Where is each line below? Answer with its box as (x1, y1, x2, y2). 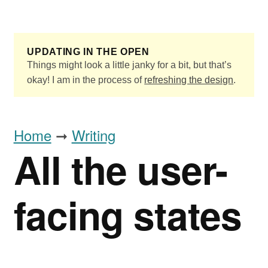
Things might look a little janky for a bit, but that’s (27, 60, 232, 71)
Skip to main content (13, 13, 142, 35)
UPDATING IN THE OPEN (27, 47, 150, 57)
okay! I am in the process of (27, 75, 145, 86)
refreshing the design (144, 75, 234, 86)
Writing (71, 124, 115, 146)
